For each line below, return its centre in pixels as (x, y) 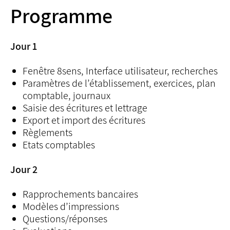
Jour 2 (24, 169)
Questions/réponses (65, 219)
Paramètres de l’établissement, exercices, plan (119, 83)
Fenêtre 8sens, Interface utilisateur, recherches (120, 71)
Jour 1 (24, 46)
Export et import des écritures (84, 120)
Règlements (47, 132)
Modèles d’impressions (71, 206)
